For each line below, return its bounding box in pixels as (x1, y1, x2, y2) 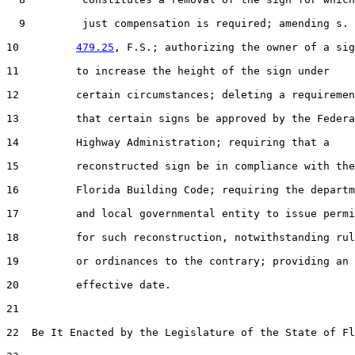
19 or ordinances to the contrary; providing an (6, 254, 349, 267)
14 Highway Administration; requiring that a (6, 136, 330, 148)
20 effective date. (6, 278, 171, 291)
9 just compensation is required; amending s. (6, 17, 349, 29)
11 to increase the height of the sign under (6, 64, 330, 77)
